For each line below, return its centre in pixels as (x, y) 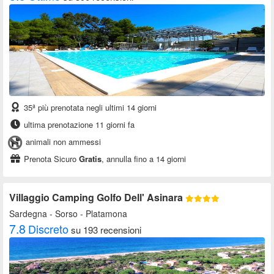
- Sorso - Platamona (87, 214)
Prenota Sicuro (50, 159)
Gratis (90, 159)
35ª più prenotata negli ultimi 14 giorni (89, 108)
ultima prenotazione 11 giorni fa (78, 125)
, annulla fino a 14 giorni (144, 159)
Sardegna (28, 214)
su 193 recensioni (106, 230)
